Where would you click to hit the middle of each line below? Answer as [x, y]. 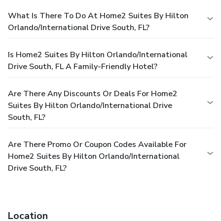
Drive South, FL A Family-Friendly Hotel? [83, 66]
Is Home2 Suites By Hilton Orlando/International [98, 55]
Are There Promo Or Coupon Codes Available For [97, 144]
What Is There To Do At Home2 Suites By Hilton [98, 16]
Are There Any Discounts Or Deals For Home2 [93, 93]
